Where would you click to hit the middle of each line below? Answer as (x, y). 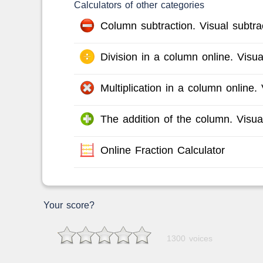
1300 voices (190, 239)
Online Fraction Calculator (162, 151)
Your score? (69, 205)
